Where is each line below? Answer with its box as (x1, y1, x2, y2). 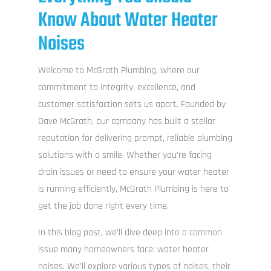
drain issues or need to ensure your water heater (38, 166, 229, 179)
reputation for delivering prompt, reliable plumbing (38, 132, 232, 145)
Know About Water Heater (38, 5, 218, 37)
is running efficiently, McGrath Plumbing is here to (38, 183, 229, 196)
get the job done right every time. (38, 200, 169, 213)
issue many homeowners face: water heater (38, 243, 209, 256)
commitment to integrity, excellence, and (38, 81, 195, 94)
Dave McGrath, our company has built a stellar (38, 115, 215, 128)
